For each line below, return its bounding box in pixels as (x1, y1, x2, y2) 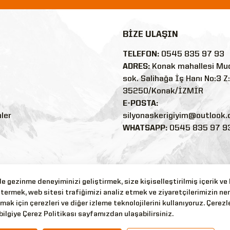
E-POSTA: (123, 99, 158, 108)
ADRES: (123, 62, 150, 71)
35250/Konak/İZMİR (123, 87, 203, 95)
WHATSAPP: (123, 124, 167, 132)
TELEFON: (123, 50, 159, 59)
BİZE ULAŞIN (123, 30, 178, 39)
